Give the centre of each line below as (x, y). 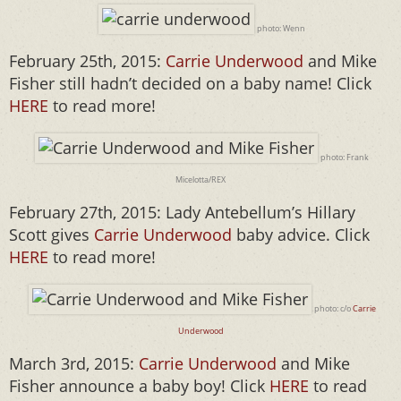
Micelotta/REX (200, 179)
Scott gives (51, 235)
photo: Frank (345, 157)
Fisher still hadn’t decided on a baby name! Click (190, 83)
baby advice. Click (301, 235)
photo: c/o (333, 308)
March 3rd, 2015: (74, 363)
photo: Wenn (281, 28)
